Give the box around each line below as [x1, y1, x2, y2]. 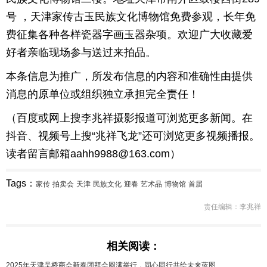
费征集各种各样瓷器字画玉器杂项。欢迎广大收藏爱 [6, 29, 253, 41]
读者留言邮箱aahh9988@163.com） [6, 148, 181, 160]
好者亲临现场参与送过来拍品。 [6, 46, 159, 58]
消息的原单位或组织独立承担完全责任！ [6, 88, 199, 100]
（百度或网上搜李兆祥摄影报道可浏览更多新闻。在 [6, 112, 253, 124]
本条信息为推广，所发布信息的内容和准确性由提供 [6, 70, 253, 82]
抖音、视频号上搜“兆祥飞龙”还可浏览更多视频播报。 [6, 130, 260, 142]
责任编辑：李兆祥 [204, 203, 261, 211]
